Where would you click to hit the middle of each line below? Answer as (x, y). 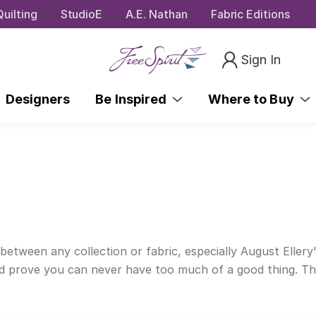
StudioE (81, 14)
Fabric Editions (250, 14)
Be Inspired (134, 99)
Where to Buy (254, 99)
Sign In (261, 59)
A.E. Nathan (157, 14)
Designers (38, 99)
